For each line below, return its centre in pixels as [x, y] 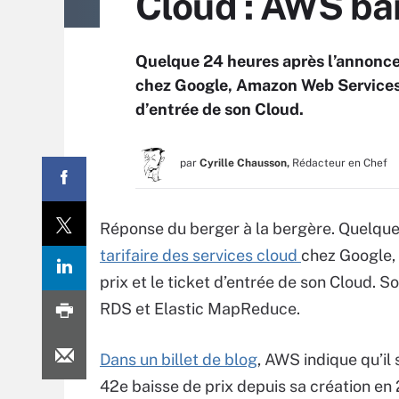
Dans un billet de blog [179, 359]
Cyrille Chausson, [244, 163]
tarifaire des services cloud [200, 255]
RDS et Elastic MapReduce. [200, 309]
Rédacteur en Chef [340, 163]
